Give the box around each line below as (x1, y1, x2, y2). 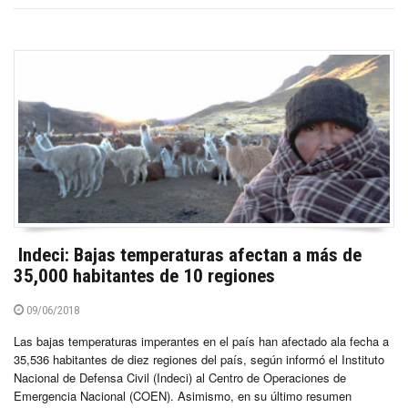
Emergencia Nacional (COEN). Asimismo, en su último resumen (14, 386, 352, 404)
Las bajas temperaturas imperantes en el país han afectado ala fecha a (14, 331, 389, 350)
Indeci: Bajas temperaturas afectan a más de (14, 243, 362, 266)
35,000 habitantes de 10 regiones (14, 264, 275, 287)
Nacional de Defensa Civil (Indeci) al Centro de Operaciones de (14, 368, 346, 386)
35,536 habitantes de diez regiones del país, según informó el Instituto (14, 350, 384, 368)
